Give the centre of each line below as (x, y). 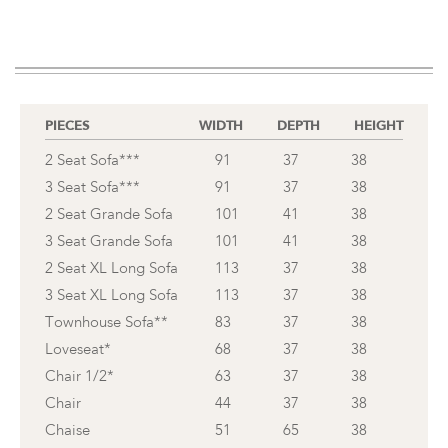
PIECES (67, 125)
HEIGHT (378, 125)
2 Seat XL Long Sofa (111, 268)
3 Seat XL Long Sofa (111, 295)
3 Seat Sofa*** (92, 187)
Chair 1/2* (79, 376)
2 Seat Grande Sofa (109, 214)
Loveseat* (78, 349)
